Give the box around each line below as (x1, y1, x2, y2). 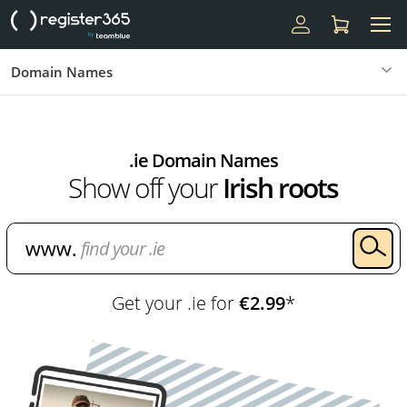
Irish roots (223, 169, 339, 206)
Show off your (68, 169, 223, 206)
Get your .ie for (111, 291, 239, 315)
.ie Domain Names (128, 148, 278, 173)
